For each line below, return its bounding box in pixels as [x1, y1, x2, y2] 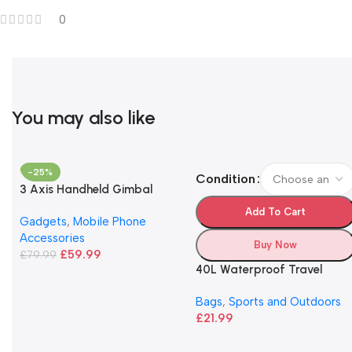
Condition [195, 171, 255, 186]
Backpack [195, 279, 251, 293]
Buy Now [254, 239, 298, 251]
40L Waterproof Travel [195, 262, 322, 277]
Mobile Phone [73, 214, 146, 229]
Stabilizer [20, 199, 71, 213]
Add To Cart [245, 206, 306, 218]
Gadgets [20, 214, 67, 229]
